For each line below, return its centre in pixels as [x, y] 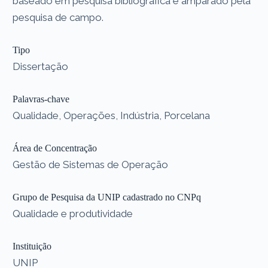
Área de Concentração [55, 148]
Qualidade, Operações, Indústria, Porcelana [112, 115]
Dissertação [41, 66]
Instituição [32, 246]
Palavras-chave [41, 99]
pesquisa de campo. [58, 17]
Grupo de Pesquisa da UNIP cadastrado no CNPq [107, 197]
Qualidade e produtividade [73, 213]
